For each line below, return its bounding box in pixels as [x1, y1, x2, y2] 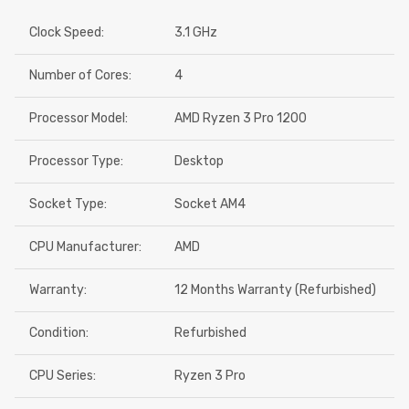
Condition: [29, 325, 89, 341]
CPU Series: [29, 368, 96, 383]
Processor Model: [29, 110, 128, 126]
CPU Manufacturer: [29, 239, 142, 255]
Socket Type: [29, 196, 107, 212]
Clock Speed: [29, 25, 104, 40]
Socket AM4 [174, 196, 246, 212]
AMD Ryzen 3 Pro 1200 [174, 110, 307, 126]
